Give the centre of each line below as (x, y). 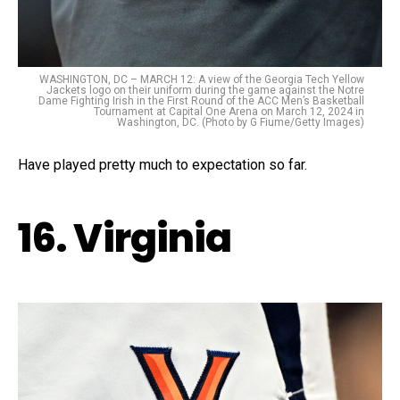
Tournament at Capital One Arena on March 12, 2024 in (229, 111)
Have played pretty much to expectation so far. (162, 164)
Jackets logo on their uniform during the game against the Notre (205, 90)
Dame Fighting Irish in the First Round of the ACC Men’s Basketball (201, 100)
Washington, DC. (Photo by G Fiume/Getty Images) (241, 122)
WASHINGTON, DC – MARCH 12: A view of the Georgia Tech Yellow (202, 79)
